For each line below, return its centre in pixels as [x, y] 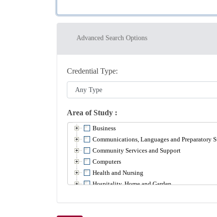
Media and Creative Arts [124, 206]
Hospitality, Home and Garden [132, 184]
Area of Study [91, 113]
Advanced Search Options [112, 38]
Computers [107, 162]
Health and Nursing [118, 173]
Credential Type [91, 71]
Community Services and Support [137, 151]
